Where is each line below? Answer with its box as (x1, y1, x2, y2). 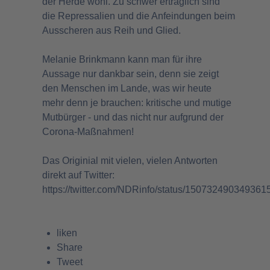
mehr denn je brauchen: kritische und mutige (42, 97, 231, 108)
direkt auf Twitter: (42, 169, 115, 180)
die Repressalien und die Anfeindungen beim (42, 10, 235, 21)
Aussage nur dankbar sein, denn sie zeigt (42, 68, 219, 79)
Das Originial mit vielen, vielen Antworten (42, 155, 218, 166)
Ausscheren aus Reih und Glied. (42, 25, 183, 36)
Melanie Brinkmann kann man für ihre (42, 54, 202, 64)
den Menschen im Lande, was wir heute (42, 83, 212, 93)
